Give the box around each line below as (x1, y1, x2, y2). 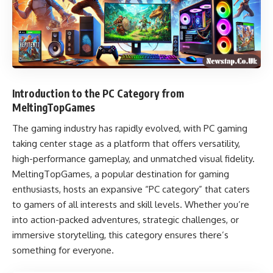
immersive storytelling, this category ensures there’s (12, 229, 229, 241)
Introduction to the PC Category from (12, 86, 184, 100)
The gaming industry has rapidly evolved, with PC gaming (12, 122, 247, 134)
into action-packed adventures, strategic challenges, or (12, 214, 239, 225)
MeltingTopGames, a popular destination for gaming (12, 168, 229, 180)
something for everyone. (12, 244, 114, 256)
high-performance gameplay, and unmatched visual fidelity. (12, 153, 255, 165)
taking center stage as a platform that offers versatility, (12, 138, 240, 149)
